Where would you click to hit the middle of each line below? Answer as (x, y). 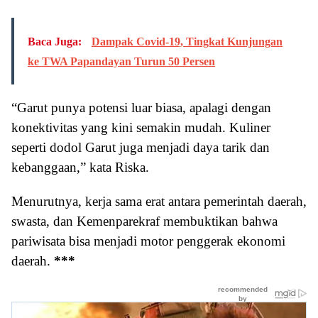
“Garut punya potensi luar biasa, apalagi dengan (141, 108)
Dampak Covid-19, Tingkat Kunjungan (187, 42)
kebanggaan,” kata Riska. (80, 167)
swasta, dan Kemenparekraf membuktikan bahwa (144, 221)
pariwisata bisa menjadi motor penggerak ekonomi (148, 241)
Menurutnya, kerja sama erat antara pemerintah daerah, (159, 201)
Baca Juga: (56, 42)
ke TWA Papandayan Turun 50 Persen (121, 61)
